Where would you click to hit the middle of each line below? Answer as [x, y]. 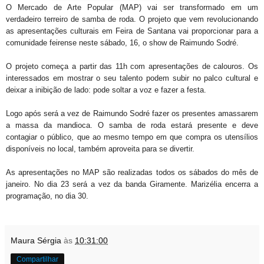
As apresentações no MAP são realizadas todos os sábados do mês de [132, 173]
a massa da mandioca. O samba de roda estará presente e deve [132, 126]
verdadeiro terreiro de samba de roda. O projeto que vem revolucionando [132, 19]
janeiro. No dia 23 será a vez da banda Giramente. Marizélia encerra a [132, 184]
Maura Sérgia [36, 241]
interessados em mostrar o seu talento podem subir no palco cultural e [132, 78]
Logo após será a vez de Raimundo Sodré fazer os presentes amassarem [132, 114]
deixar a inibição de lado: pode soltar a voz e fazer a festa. [106, 90]
